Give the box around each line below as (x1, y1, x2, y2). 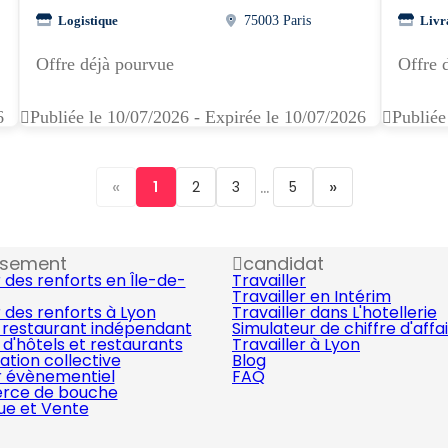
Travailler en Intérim (232, 285, 391, 308)
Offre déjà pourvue (36, 54, 174, 74)
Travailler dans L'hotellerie (232, 301, 437, 324)
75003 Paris (244, 12, 312, 28)
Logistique (58, 12, 118, 28)
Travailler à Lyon (232, 333, 360, 356)
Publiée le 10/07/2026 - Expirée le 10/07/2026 (30, 107, 366, 127)
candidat (243, 251, 324, 276)
